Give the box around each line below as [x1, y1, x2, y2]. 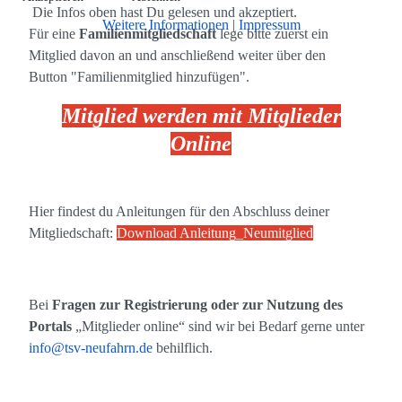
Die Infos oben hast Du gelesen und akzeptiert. [29, 4, 297, 21]
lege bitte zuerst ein [220, 26, 328, 42]
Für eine [29, 26, 79, 42]
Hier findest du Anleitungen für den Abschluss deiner [29, 204, 329, 220]
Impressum [238, 17, 301, 32]
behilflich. [153, 340, 213, 356]
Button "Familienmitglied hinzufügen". [29, 69, 249, 85]
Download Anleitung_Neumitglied [117, 225, 313, 241]
